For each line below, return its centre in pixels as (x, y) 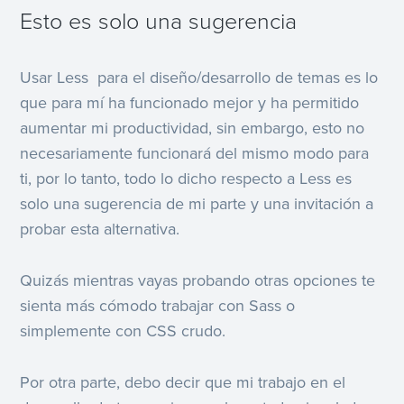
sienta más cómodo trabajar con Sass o (158, 305)
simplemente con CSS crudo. (123, 331)
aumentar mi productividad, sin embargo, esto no (193, 129)
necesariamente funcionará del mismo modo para (195, 154)
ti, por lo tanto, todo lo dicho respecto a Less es (186, 179)
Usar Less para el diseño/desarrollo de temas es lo (199, 78)
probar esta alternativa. (100, 230)
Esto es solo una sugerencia (159, 22)
